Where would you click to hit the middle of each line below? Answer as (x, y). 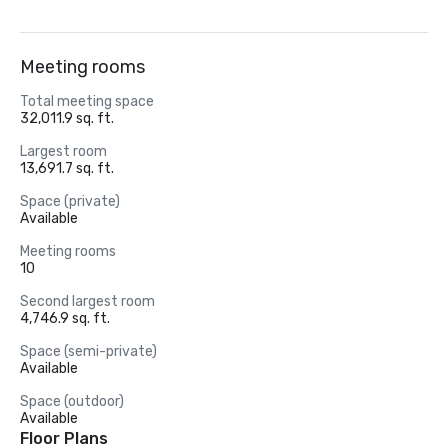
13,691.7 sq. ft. (67, 168)
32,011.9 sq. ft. (67, 118)
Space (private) (70, 201)
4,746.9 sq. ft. (65, 318)
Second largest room (87, 301)
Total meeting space (87, 101)
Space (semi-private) (88, 351)
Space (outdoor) (72, 401)
